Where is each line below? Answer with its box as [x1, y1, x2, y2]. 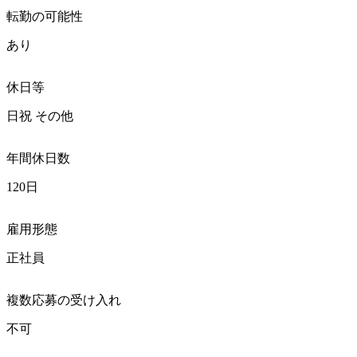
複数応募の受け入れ [6, 292, 121, 307]
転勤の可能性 [6, 9, 83, 23]
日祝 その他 [6, 108, 73, 123]
